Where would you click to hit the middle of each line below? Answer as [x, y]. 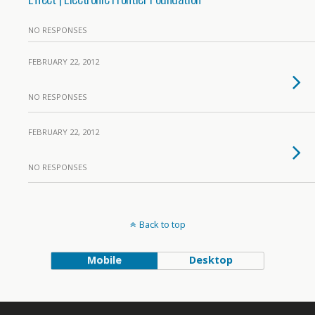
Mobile [104, 260]
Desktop [211, 260]
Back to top [162, 224]
